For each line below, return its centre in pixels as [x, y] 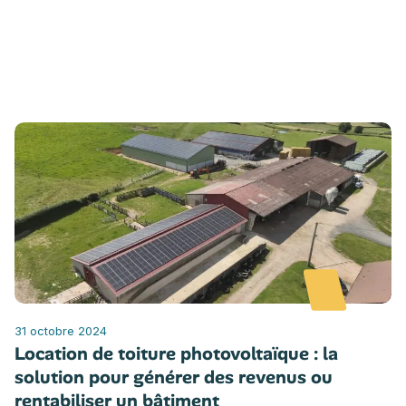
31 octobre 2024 [61, 330]
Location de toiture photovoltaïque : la [176, 353]
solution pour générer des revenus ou [174, 377]
